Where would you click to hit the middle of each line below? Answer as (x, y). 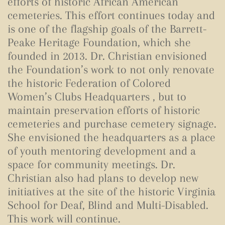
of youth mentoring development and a (102, 151)
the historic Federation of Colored (89, 83)
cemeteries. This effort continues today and (111, 15)
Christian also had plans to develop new (103, 178)
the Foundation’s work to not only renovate (111, 69)
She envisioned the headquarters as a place (111, 137)
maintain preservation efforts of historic (104, 110)
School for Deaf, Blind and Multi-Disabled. (108, 205)
